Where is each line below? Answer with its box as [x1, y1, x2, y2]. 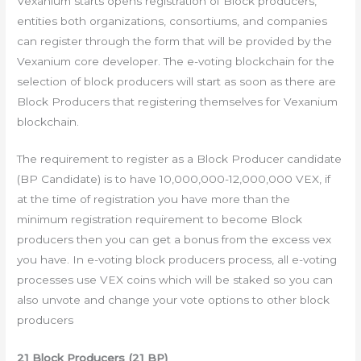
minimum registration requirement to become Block [17, 213, 303, 226]
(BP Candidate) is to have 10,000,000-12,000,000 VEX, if [17, 172, 331, 186]
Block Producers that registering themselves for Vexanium [17, 94, 338, 108]
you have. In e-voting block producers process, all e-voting [17, 253, 338, 267]
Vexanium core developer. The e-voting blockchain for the [17, 54, 335, 68]
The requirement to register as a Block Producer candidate [17, 152, 342, 166]
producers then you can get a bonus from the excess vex [17, 233, 332, 247]
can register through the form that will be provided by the [17, 34, 333, 48]
